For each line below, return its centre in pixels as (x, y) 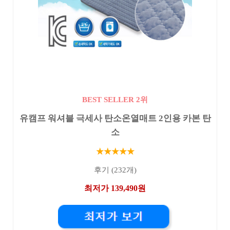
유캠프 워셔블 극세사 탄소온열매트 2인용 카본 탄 (115, 119)
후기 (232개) (115, 170)
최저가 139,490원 (115, 188)
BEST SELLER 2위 (115, 99)
